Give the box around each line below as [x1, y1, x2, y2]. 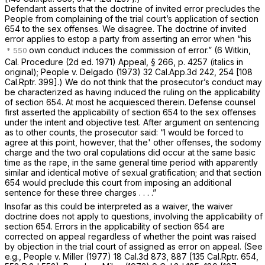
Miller [63, 251, 86, 262]
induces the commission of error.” [82, 45, 214, 56]
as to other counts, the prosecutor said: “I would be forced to [5, 127, 244, 138]
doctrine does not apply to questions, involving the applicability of [5, 211, 263, 222]
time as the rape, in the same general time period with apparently [5, 157, 258, 168]
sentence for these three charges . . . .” [5, 188, 156, 198]
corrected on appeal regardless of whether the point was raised [5, 231, 256, 242]
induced [114, 87, 148, 98]
